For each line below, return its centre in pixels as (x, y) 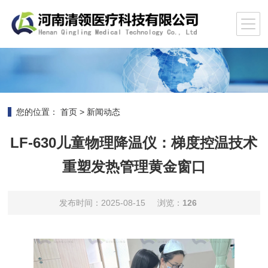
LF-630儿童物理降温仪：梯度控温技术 (134, 142)
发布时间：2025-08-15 (102, 202)
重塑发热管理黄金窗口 (134, 166)
